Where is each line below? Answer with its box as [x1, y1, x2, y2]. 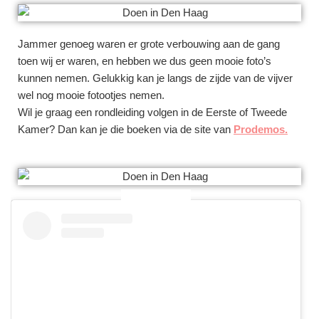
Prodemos [234, 123, 285, 136]
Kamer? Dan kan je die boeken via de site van [18, 123, 234, 136]
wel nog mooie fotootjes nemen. [18, 89, 164, 102]
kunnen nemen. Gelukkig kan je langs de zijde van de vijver [18, 72, 293, 85]
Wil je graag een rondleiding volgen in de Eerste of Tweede [18, 106, 287, 119]
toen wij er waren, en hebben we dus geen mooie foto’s [18, 55, 271, 68]
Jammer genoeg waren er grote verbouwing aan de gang [18, 38, 280, 51]
